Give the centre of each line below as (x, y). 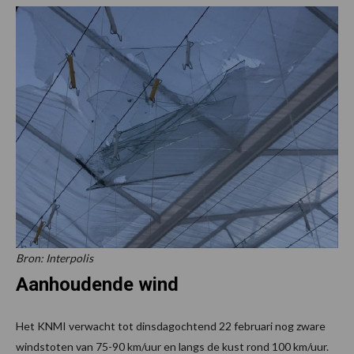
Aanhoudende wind (97, 284)
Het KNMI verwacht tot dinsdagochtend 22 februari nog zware (171, 326)
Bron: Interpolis (55, 258)
